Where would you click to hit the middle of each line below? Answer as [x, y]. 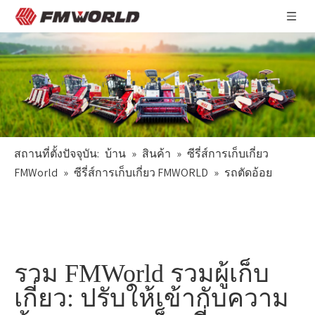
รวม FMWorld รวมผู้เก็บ [142, 274]
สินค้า [156, 154]
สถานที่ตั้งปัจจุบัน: [57, 154]
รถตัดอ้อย [248, 173]
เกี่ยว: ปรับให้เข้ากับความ [152, 298]
